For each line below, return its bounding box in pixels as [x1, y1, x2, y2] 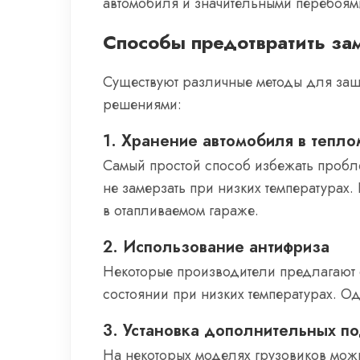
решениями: [103, 94, 182, 115]
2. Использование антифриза [103, 235, 329, 259]
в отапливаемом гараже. [103, 200, 259, 221]
